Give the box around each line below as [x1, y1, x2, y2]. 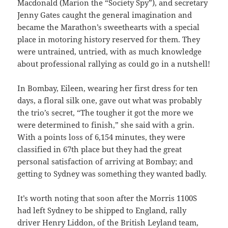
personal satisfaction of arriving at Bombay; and [17, 156, 193, 166]
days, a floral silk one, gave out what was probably [17, 95, 202, 105]
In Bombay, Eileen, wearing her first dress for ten [17, 82, 198, 93]
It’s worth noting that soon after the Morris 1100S [17, 192, 197, 203]
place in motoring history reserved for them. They [17, 34, 201, 44]
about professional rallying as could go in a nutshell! [17, 58, 211, 69]
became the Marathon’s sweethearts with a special [17, 21, 200, 32]
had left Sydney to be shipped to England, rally [17, 205, 187, 215]
